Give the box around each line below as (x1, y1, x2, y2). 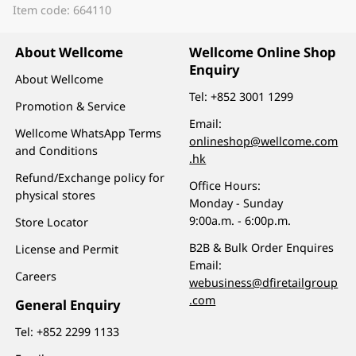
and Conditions (15, 142, 99, 158)
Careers (15, 268, 57, 284)
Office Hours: (189, 177, 261, 193)
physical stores (15, 187, 96, 203)
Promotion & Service (15, 98, 126, 114)
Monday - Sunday (189, 195, 284, 211)
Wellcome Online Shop (189, 43, 337, 62)
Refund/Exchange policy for (15, 169, 165, 185)
